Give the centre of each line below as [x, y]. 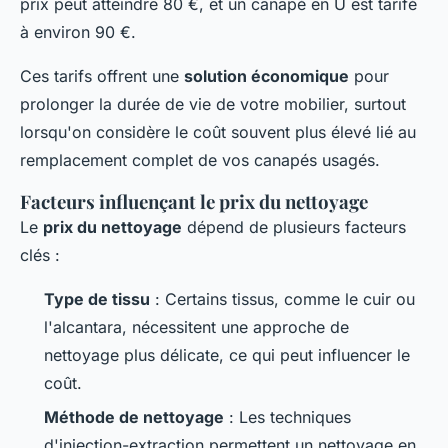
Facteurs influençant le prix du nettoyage [194, 202]
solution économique [266, 76]
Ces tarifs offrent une [102, 76]
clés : [40, 255]
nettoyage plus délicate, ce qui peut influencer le [227, 355]
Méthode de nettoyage [134, 417]
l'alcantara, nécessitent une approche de [196, 327]
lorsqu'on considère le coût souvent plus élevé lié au [218, 132]
